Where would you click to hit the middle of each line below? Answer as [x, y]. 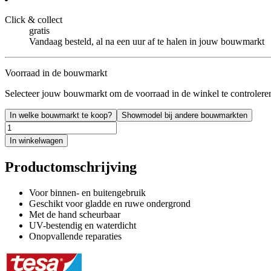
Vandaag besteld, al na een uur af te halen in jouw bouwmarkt [147, 41]
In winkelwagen [36, 140]
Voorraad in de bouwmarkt [56, 73]
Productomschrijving [71, 167]
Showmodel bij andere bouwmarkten [184, 115]
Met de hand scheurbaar [75, 214]
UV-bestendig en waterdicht [83, 225]
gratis [39, 30]
